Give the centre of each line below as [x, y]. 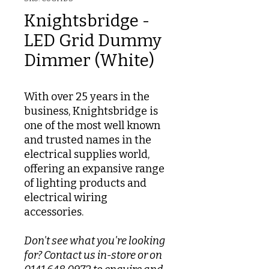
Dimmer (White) [89, 60]
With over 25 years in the [87, 97]
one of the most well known [92, 125]
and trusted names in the [88, 140]
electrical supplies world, [87, 154]
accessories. [55, 212]
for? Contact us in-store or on [93, 255]
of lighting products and [85, 183]
